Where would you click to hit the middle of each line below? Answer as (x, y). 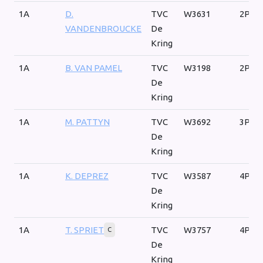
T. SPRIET (85, 230)
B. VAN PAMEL (94, 68)
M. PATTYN (87, 122)
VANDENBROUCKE (103, 29)
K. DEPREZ (87, 176)
